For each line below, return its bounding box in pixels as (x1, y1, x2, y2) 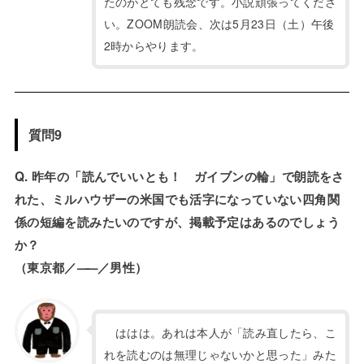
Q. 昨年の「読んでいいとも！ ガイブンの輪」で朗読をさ (14, 167, 344, 185)
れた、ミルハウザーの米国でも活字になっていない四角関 (14, 189, 340, 208)
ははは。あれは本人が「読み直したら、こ (103, 324, 336, 341)
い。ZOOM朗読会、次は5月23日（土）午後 (103, 15, 335, 32)
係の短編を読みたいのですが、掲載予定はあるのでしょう (14, 212, 340, 231)
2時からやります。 (103, 37, 204, 54)
